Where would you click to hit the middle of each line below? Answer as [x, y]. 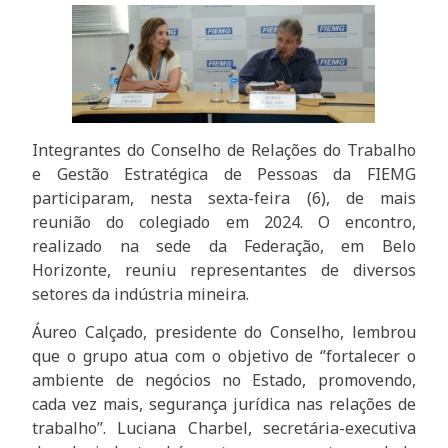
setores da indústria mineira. [141, 294]
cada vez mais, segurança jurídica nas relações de [224, 404]
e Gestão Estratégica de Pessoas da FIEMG [224, 174]
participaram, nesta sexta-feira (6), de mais [224, 198]
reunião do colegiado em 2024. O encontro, [224, 222]
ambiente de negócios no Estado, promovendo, [224, 380]
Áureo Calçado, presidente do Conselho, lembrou [224, 332]
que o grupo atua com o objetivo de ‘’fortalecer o [224, 356]
